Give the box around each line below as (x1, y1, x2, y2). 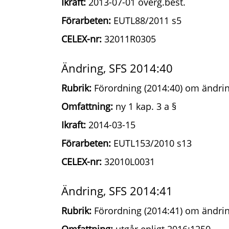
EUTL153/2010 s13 (111, 137, 192, 149)
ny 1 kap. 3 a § (113, 100, 176, 112)
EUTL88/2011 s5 (111, 14, 181, 27)
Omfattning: (61, 100, 113, 112)
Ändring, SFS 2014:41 (61, 183, 173, 198)
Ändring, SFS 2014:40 (61, 60, 173, 76)
